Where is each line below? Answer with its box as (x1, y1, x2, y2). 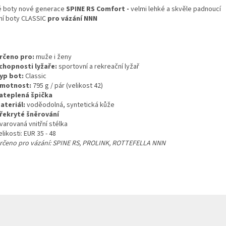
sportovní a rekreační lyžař (57, 61, 139, 72)
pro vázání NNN (47, 13, 97, 24)
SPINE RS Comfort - (66, 4, 131, 14)
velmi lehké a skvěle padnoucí (131, 4, 221, 14)
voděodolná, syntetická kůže (25, 99, 115, 110)
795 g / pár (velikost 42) (33, 80, 103, 91)
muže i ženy (34, 51, 72, 62)
